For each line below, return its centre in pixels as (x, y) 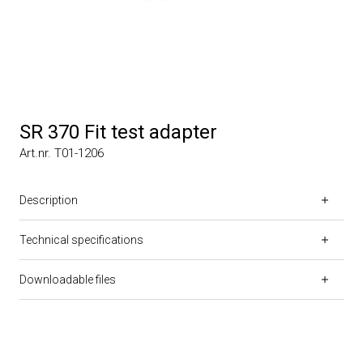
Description (49, 200)
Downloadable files (68, 279)
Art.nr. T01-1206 (62, 153)
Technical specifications (81, 239)
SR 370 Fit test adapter (118, 132)
